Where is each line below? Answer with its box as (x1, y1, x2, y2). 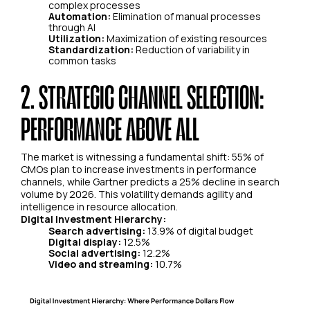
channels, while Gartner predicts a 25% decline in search (21, 175, 280, 189)
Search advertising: (48, 224, 145, 238)
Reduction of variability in (134, 43, 250, 57)
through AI (48, 21, 95, 35)
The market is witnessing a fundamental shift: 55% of (21, 150, 264, 164)
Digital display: (48, 235, 121, 249)
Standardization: (48, 43, 134, 57)
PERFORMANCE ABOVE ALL (21, 109, 199, 148)
